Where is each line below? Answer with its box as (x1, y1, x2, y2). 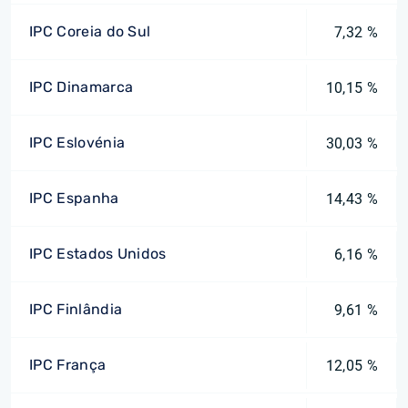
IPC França (29, 356, 107, 373)
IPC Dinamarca (29, 78, 134, 96)
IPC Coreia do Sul (29, 23, 151, 40)
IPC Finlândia (29, 301, 123, 318)
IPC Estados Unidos (29, 245, 167, 262)
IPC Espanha (29, 189, 119, 207)
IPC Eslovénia (29, 134, 126, 151)
